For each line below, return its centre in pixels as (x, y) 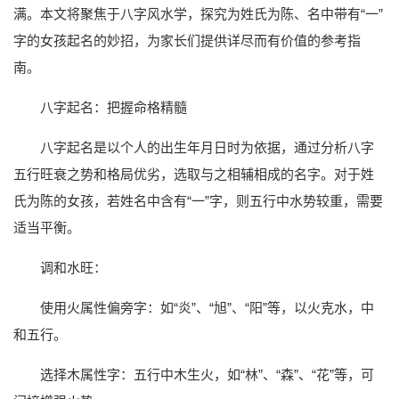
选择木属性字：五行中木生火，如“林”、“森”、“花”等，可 (207, 374)
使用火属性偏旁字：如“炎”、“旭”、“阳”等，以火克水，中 (207, 307)
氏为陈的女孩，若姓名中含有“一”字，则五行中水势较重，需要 (198, 200)
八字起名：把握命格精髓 (114, 107)
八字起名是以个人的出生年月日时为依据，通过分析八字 (207, 147)
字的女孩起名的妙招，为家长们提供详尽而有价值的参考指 (187, 40)
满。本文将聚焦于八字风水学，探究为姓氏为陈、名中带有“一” (198, 13)
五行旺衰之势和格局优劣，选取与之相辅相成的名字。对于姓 (194, 174)
